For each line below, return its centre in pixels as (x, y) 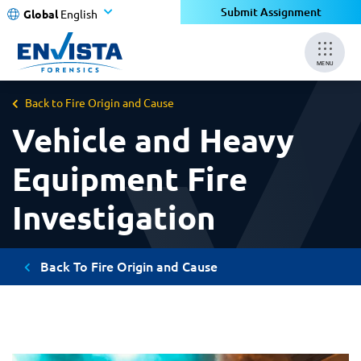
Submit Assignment (271, 12)
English (79, 13)
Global (41, 13)
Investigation (114, 217)
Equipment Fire (130, 178)
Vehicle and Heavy (153, 139)
